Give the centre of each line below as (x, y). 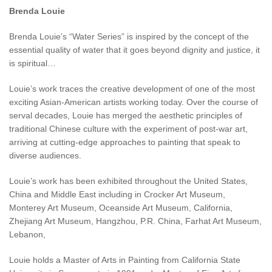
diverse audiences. (46, 155)
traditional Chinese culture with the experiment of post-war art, (128, 128)
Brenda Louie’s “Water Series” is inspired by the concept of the (129, 36)
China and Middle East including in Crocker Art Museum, (117, 194)
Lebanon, (29, 234)
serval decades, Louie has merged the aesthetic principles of (126, 115)
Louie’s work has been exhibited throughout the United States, (128, 181)
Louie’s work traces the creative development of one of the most (132, 88)
